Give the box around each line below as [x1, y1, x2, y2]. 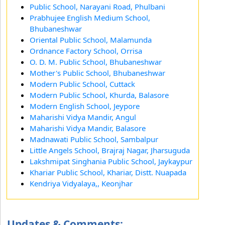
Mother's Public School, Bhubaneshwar [30, 67, 165, 78]
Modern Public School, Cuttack [30, 78, 135, 89]
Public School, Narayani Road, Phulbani [30, 1, 165, 12]
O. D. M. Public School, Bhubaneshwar [30, 56, 162, 67]
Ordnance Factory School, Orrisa [30, 45, 142, 56]
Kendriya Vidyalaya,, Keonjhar [30, 178, 133, 188]
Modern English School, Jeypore [30, 100, 140, 111]
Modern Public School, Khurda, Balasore [30, 89, 169, 100]
